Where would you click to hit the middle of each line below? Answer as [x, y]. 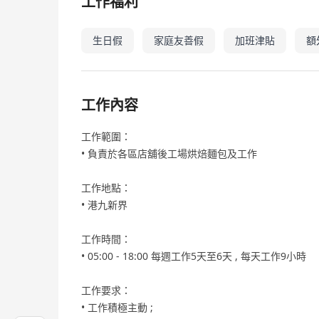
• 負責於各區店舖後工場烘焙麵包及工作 [169, 153]
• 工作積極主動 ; [117, 307]
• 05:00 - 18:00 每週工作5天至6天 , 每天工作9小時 [194, 256]
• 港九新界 [104, 205]
